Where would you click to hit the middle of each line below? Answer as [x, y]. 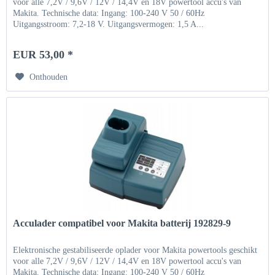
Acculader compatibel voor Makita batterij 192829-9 [122, 223]
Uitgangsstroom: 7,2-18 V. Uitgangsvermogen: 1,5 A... [109, 25]
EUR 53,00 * [43, 55]
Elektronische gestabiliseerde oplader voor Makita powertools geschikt [135, 250]
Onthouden [49, 77]
